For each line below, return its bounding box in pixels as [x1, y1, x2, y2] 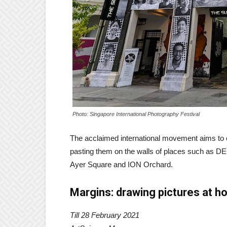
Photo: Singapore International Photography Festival [72, 111, 200, 117]
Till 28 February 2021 [70, 211, 139, 219]
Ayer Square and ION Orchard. [70, 160, 175, 169]
